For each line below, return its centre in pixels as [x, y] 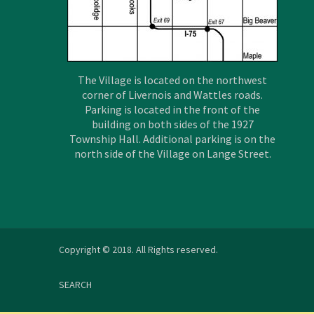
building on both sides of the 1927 [172, 124]
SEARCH [75, 284]
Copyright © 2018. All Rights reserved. [138, 249]
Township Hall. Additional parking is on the [172, 138]
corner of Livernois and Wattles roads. [172, 94]
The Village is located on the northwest [172, 80]
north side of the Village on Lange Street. [172, 153]
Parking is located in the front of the [172, 109]
